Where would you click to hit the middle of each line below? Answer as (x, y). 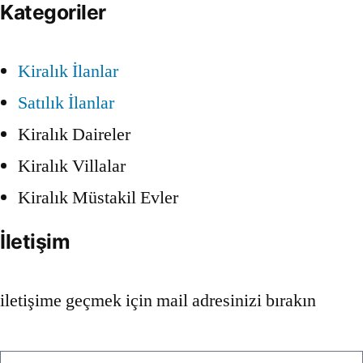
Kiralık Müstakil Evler (98, 198)
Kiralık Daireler (74, 135)
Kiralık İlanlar (68, 72)
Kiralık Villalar (72, 167)
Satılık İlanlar (66, 103)
